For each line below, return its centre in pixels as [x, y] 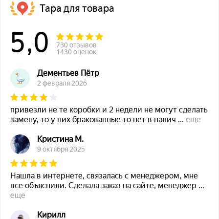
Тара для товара [77, 8]
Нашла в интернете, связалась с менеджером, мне [104, 176]
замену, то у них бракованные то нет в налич [94, 120]
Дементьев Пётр [68, 73]
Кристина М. [60, 139]
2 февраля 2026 [62, 83]
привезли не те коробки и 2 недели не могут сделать [109, 110]
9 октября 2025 [61, 149]
